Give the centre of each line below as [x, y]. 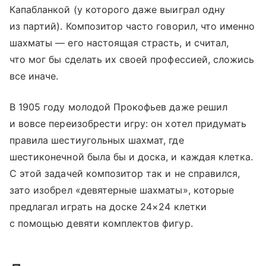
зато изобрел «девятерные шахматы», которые [122, 190]
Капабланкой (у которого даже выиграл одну [117, 10]
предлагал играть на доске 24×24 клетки [108, 207]
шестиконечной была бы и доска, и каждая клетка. [132, 157]
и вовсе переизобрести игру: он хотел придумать [128, 124]
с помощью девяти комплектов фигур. [101, 224]
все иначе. [34, 76]
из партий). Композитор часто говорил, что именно [132, 26]
